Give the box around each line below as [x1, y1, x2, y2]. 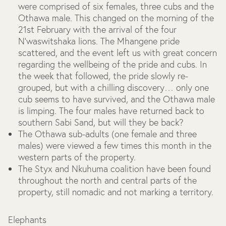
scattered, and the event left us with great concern [18, 47, 217, 59]
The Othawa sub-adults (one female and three [18, 128, 197, 140]
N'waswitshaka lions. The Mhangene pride [18, 35, 180, 47]
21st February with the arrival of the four [18, 24, 177, 35]
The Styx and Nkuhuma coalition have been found [18, 163, 211, 175]
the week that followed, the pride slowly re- [18, 70, 188, 82]
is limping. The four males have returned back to [18, 105, 204, 117]
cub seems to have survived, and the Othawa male [18, 93, 215, 105]
